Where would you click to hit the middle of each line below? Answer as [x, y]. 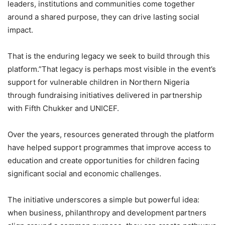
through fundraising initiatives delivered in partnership [105, 95]
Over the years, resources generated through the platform [111, 135]
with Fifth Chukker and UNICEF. [63, 108]
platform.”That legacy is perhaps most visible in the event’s [112, 69]
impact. [20, 30]
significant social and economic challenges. [84, 174]
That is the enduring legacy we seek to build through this [109, 56]
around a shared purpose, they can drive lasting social [103, 17]
